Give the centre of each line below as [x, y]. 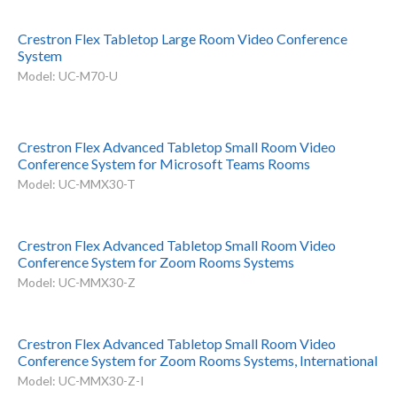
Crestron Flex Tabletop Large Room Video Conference [182, 38]
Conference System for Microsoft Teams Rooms [163, 164]
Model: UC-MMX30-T [76, 184]
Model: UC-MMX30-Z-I [81, 381]
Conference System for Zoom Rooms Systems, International [197, 361]
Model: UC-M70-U [67, 75]
